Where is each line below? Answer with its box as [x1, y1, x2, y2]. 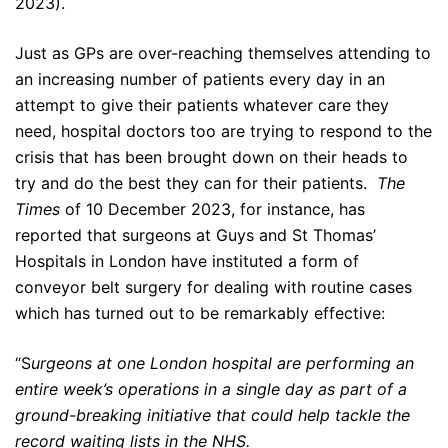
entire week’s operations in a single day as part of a [15, 379, 407, 400]
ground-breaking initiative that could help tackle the [15, 405, 410, 426]
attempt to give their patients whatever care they [15, 95, 389, 116]
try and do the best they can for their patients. [15, 173, 377, 194]
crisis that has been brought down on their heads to [15, 147, 408, 168]
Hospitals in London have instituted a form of [15, 251, 359, 272]
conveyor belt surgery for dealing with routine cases [15, 277, 412, 298]
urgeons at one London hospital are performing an [31, 353, 414, 374]
